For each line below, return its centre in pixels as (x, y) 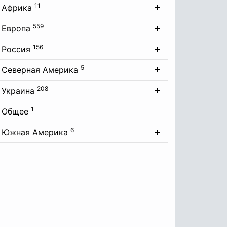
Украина (18, 91)
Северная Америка (40, 70)
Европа (16, 28)
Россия (16, 49)
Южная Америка (35, 132)
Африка (17, 8)
